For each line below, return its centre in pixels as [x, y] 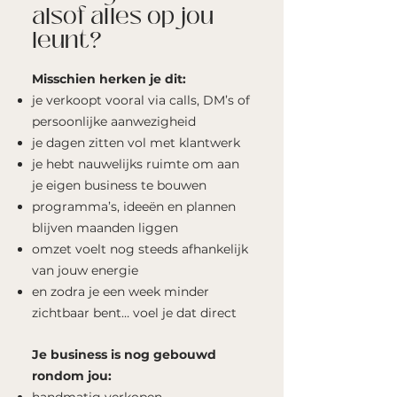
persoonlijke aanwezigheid [114, 121]
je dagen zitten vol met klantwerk [136, 143]
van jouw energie [85, 270]
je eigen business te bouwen [119, 185]
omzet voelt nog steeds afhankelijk [140, 249]
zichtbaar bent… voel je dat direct [134, 313]
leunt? [67, 40]
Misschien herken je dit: [109, 79]
